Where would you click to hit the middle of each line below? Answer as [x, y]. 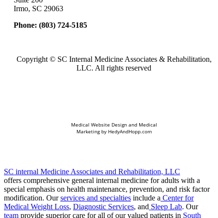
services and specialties [96, 198]
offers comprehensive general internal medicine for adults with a [102, 181]
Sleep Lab [165, 207]
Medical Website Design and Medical [114, 125]
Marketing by [92, 132]
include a [146, 198]
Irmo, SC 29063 [38, 9]
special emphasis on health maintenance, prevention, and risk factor [107, 189]
